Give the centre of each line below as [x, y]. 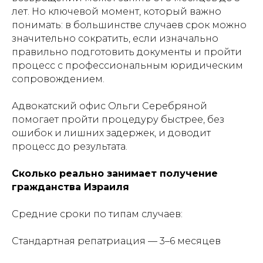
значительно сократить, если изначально [115, 38]
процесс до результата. [70, 146]
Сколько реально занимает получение [115, 173]
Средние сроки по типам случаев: [97, 214]
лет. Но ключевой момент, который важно [117, 11]
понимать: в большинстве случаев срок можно [129, 25]
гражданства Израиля [70, 187]
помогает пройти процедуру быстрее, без [118, 119]
